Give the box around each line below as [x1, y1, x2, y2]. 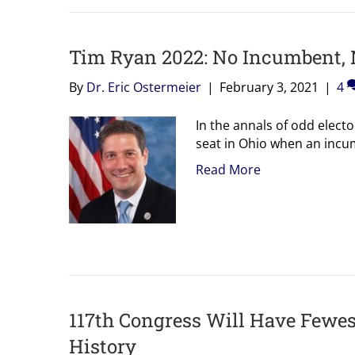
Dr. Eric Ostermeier [86, 78, 201, 96]
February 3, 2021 [219, 78, 319, 96]
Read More [196, 160, 261, 178]
